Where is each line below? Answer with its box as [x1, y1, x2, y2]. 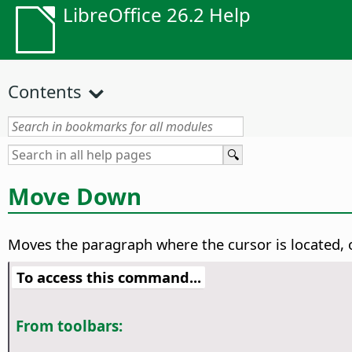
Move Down [8, 180, 141, 212]
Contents [8, 79, 82, 103]
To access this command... [16, 267, 201, 288]
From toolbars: [15, 316, 123, 336]
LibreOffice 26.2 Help [63, 2, 251, 27]
